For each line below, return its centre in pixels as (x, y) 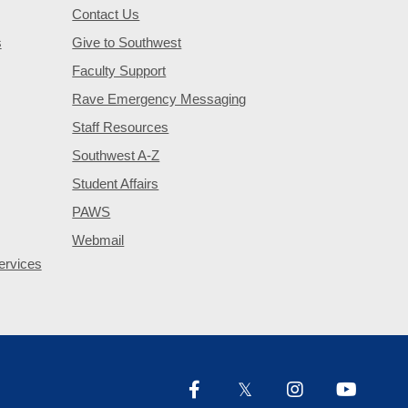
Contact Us (106, 14)
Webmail (98, 240)
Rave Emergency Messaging (159, 99)
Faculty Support (119, 71)
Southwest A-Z (116, 155)
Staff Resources (121, 127)
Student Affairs (116, 184)
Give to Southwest (127, 42)
